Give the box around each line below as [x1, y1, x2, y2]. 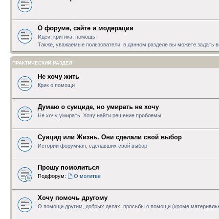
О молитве [73, 173, 101, 179]
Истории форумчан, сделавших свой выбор [38, 142, 147, 149]
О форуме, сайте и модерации [38, 24, 133, 32]
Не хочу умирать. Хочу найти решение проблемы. [38, 112, 163, 118]
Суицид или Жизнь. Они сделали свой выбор [38, 133, 182, 141]
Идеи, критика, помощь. [38, 33, 97, 40]
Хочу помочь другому [38, 194, 108, 201]
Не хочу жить [38, 72, 79, 80]
